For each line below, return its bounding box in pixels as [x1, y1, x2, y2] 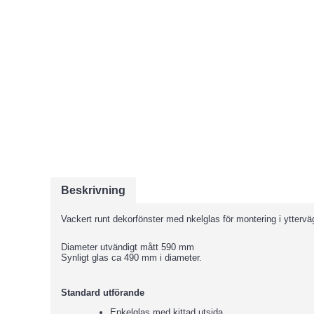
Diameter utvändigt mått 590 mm [61, 242, 194, 252]
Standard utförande [61, 287, 144, 298]
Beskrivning [61, 184, 125, 196]
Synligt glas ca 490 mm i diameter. [61, 252, 202, 263]
